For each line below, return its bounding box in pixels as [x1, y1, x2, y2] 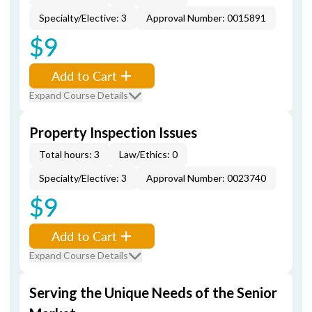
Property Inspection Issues [29, 124, 197, 141]
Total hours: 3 [39, 148, 100, 160]
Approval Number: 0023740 [146, 172, 266, 184]
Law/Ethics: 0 [119, 148, 178, 160]
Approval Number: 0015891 [146, 12, 266, 24]
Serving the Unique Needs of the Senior [29, 284, 277, 301]
